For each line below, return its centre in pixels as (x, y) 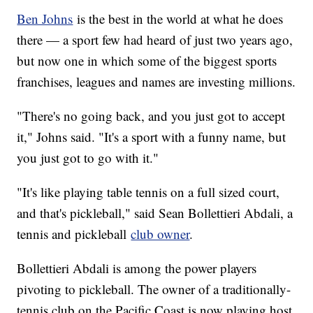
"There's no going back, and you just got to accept (151, 116)
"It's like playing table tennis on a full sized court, (148, 192)
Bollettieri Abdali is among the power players (137, 268)
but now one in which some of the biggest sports (147, 61)
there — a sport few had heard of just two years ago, (155, 40)
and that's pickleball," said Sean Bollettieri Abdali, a (155, 213)
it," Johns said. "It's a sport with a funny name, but (152, 137)
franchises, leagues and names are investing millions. (156, 82)
